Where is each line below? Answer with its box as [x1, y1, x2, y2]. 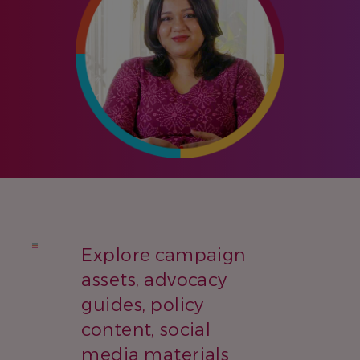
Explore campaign [81, 243, 246, 266]
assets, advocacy [81, 268, 227, 291]
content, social [81, 318, 211, 341]
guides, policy [81, 293, 204, 316]
